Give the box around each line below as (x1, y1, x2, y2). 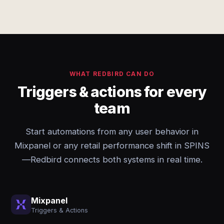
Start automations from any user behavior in (25, 126, 198, 136)
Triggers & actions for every (17, 83, 207, 100)
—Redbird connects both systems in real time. (21, 154, 202, 164)
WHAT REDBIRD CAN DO (69, 70, 155, 77)
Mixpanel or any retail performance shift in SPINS (14, 140, 209, 150)
